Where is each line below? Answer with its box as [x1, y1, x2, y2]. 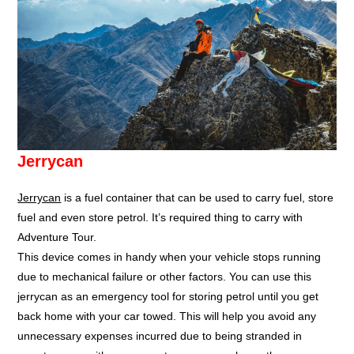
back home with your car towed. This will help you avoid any [17, 310, 317, 323]
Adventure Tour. [17, 231, 97, 244]
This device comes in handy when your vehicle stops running [17, 250, 322, 264]
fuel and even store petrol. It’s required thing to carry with [17, 211, 303, 224]
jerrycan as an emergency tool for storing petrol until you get [17, 290, 319, 303]
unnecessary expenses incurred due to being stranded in [17, 330, 303, 343]
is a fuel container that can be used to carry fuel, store [61, 191, 334, 205]
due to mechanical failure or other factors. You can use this [17, 270, 312, 284]
